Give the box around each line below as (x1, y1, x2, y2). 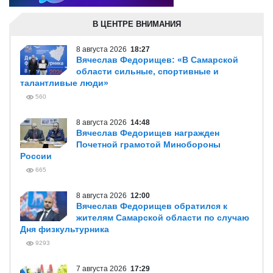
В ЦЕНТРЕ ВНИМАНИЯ (92, 19, 181, 29)
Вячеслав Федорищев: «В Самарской (76, 55, 238, 65)
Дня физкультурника (20, 224, 109, 234)
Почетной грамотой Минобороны (76, 140, 221, 149)
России (20, 151, 52, 161)
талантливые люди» (20, 78, 108, 88)
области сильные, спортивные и (76, 66, 219, 76)
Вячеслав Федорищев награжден (76, 128, 219, 138)
